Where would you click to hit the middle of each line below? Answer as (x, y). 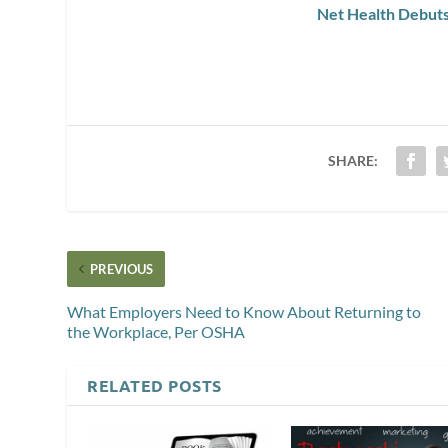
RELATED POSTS (154, 385)
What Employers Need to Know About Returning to (244, 311)
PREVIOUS (122, 268)
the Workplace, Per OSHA (156, 331)
